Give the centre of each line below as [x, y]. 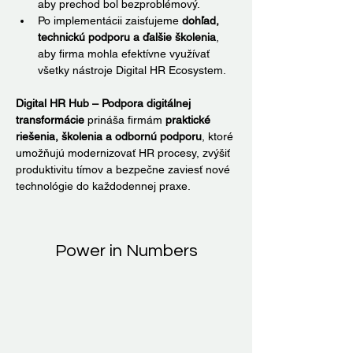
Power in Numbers [126, 251]
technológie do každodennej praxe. [103, 186]
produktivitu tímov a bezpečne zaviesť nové [124, 169]
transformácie [50, 120]
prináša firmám [125, 120]
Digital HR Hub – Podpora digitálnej [105, 103]
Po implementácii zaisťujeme [110, 20]
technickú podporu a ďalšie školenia [127, 37]
